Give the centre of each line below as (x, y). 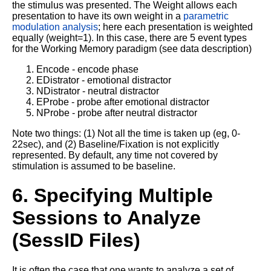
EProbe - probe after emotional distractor (123, 102)
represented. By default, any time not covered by (115, 155)
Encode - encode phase (87, 69)
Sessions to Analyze (106, 218)
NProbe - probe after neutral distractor (117, 113)
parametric (206, 16)
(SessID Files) (76, 240)
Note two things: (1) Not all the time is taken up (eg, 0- (126, 133)
